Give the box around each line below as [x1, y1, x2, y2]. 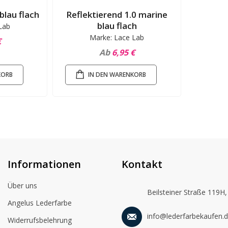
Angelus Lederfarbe [8, 198, 72, 208]
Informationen [8, 157, 81, 171]
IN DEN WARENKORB [88, 70, 147, 79]
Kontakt [122, 157, 162, 171]
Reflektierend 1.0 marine [66, 9, 168, 21]
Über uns [8, 181, 37, 190]
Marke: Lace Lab [90, 33, 145, 43]
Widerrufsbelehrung [8, 215, 72, 225]
